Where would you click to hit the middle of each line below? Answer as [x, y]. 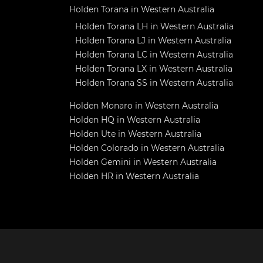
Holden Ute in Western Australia [135, 134]
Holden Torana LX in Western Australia [154, 69]
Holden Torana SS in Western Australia [154, 83]
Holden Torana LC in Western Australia [154, 55]
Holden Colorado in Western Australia [147, 148]
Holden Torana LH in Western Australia [154, 26]
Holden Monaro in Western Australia [144, 106]
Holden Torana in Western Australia [142, 9]
